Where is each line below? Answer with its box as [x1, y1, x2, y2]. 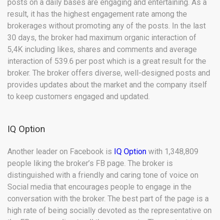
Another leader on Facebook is [7, 147, 114, 157]
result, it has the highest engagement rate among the [7, 9, 187, 19]
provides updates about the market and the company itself [7, 80, 207, 90]
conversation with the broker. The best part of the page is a [7, 194, 209, 204]
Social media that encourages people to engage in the [7, 182, 192, 192]
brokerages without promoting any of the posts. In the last [7, 21, 206, 31]
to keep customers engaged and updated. [7, 92, 150, 102]
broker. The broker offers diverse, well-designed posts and [7, 68, 210, 78]
